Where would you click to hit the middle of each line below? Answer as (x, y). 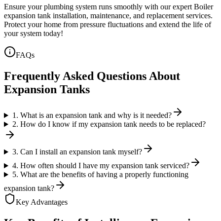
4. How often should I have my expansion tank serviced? (101, 166)
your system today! (34, 34)
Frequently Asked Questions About (92, 76)
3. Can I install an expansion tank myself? (77, 152)
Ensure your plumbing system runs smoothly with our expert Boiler (109, 7)
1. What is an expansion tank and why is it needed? (92, 115)
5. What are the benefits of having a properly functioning (100, 175)
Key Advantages (42, 202)
